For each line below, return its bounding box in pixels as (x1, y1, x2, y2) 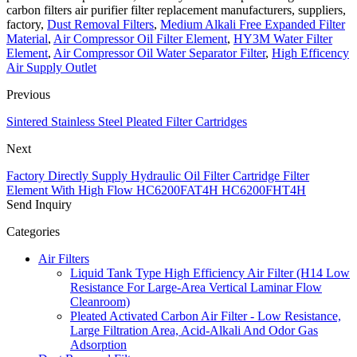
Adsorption (70, 337, 127, 351)
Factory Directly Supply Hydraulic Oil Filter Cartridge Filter (6, 168, 309, 182)
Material (6, 31, 48, 45)
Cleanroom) (70, 294, 130, 308)
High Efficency (272, 45, 349, 60)
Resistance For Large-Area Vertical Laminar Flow (70, 280, 322, 294)
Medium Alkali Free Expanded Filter (160, 17, 345, 31)
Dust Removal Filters (47, 17, 154, 31)
